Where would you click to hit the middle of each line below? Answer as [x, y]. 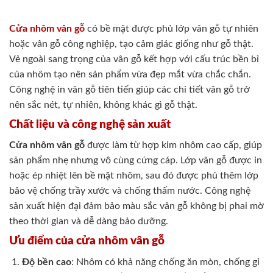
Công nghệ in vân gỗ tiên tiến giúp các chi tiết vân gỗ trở [129, 89]
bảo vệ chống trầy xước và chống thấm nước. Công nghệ [130, 191]
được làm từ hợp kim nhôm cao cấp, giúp [173, 145]
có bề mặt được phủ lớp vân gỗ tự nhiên [172, 28]
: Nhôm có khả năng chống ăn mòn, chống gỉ [165, 262]
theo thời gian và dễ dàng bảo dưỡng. [89, 222]
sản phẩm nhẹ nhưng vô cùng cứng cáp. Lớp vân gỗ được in [136, 161]
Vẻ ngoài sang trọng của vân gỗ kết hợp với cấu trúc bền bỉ [134, 59]
